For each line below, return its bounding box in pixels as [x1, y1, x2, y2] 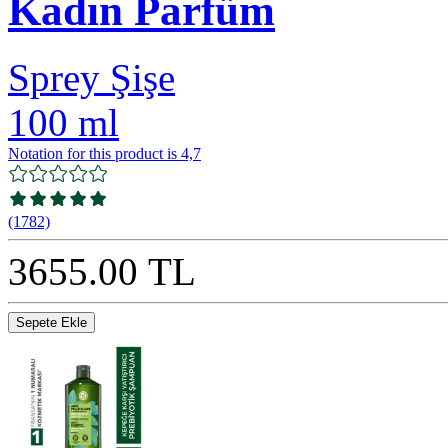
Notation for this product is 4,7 [8, 144, 201, 162]
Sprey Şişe [8, 55, 175, 99]
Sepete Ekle [16, 314, 87, 330]
